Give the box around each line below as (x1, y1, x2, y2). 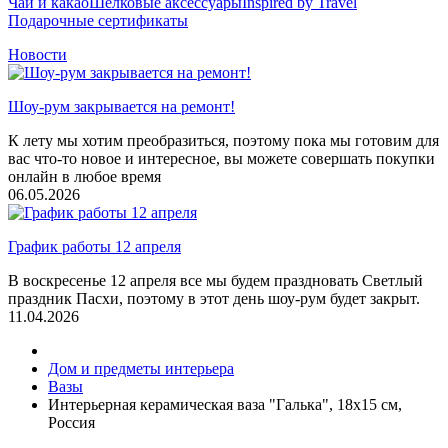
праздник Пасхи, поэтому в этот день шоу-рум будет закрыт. (8, 290, 420, 307)
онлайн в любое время (8, 168, 161, 185)
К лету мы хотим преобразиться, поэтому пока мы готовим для (8, 132, 439, 149)
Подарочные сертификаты (8, 12, 188, 29)
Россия (48, 414, 95, 431)
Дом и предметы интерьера (48, 360, 234, 377)
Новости (8, 46, 67, 63)
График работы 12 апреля (8, 238, 181, 255)
